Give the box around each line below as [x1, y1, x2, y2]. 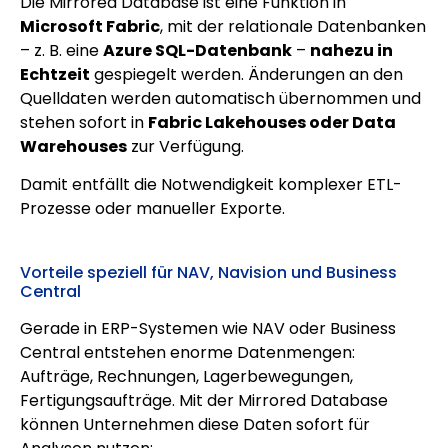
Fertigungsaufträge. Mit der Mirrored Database [20, 389, 388, 413]
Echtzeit [20, 62, 90, 86]
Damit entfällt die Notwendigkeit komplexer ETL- [20, 172, 402, 196]
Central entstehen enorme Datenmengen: [20, 341, 355, 365]
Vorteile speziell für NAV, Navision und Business [20, 261, 397, 285]
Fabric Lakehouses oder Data [148, 110, 396, 134]
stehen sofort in [20, 110, 148, 134]
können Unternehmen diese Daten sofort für [20, 413, 370, 437]
